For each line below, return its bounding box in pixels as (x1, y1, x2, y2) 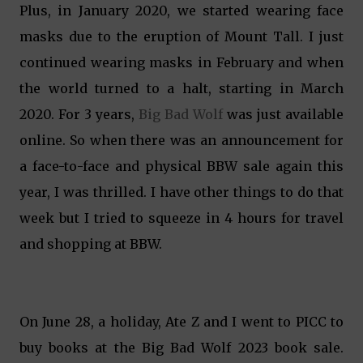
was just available (227, 106, 344, 122)
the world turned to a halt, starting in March (19, 80, 344, 96)
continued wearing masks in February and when (19, 54, 344, 70)
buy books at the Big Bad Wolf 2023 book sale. (19, 340, 344, 356)
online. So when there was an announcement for (19, 132, 344, 148)
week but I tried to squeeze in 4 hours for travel (19, 210, 344, 226)
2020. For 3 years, (19, 106, 139, 122)
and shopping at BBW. (19, 236, 165, 252)
